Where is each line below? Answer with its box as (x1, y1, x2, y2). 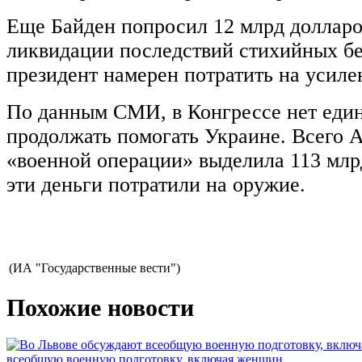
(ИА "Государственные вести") (9, 260, 180, 275)
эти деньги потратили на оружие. (6, 172, 305, 196)
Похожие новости (6, 293, 194, 322)
